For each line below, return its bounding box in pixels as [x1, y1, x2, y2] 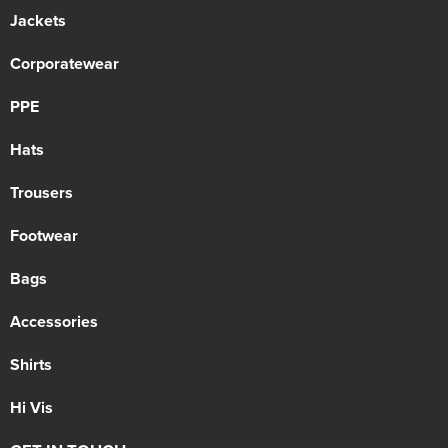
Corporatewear [10, 51, 119, 75]
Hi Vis [10, 395, 53, 419]
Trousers [10, 180, 73, 204]
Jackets [10, 8, 66, 32]
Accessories [10, 309, 98, 333]
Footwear [10, 223, 78, 247]
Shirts [10, 352, 52, 376]
